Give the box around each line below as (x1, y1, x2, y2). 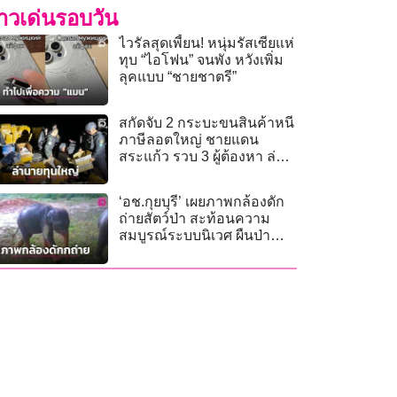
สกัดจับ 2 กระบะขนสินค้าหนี (119, 114, 295, 130)
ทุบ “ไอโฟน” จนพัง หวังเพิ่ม (119, 52, 284, 68)
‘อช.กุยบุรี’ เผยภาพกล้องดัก (119, 194, 285, 210)
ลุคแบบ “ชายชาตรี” (119, 69, 237, 85)
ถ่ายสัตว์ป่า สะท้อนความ (119, 211, 271, 227)
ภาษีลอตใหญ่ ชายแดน (119, 131, 260, 147)
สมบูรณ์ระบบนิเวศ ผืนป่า (119, 228, 271, 244)
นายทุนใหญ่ (119, 165, 194, 181)
